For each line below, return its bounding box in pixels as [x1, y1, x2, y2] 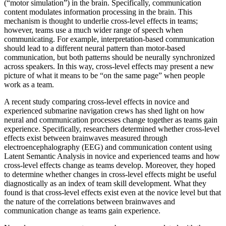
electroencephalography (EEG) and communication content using [4, 142, 212, 151]
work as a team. [4, 80, 54, 89]
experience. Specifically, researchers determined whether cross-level [4, 124, 219, 133]
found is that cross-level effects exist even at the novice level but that [4, 188, 221, 197]
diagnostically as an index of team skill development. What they [4, 179, 206, 188]
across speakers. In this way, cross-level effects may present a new [4, 62, 214, 71]
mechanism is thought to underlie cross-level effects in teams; [4, 16, 198, 25]
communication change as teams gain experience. [4, 206, 160, 215]
